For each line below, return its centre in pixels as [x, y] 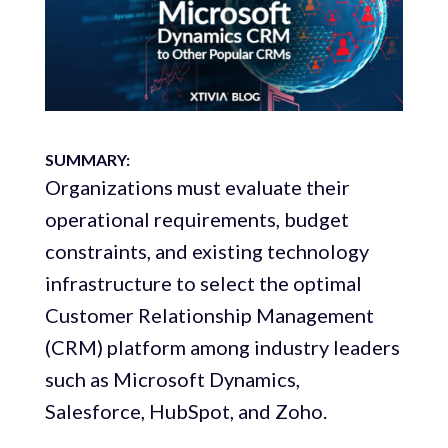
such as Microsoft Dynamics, [172, 379]
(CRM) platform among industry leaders [222, 347]
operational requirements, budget [196, 219]
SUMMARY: [87, 160]
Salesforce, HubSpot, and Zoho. [185, 411]
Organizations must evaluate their [197, 187]
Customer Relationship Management [209, 315]
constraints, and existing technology [206, 251]
